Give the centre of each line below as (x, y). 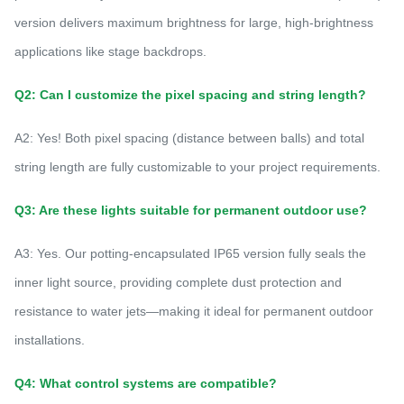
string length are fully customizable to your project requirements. (197, 166)
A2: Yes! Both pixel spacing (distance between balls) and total (189, 138)
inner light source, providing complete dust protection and (178, 282)
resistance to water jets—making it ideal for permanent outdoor (194, 311)
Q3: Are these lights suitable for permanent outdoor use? (191, 210)
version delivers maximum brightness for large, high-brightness (194, 22)
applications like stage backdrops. (110, 51)
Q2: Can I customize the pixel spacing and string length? (190, 94)
